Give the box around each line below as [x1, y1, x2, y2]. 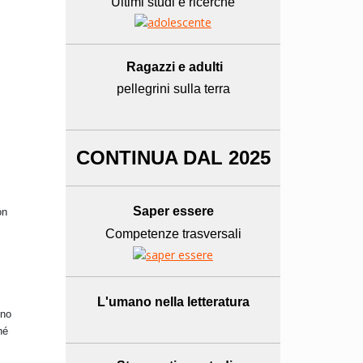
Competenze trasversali [105, 227, 241, 241]
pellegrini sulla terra [116, 82, 230, 96]
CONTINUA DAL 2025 [75, 147, 271, 169]
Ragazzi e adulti [126, 60, 223, 75]
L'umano [96, 295, 152, 309]
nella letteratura [151, 295, 250, 309]
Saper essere [132, 204, 214, 219]
